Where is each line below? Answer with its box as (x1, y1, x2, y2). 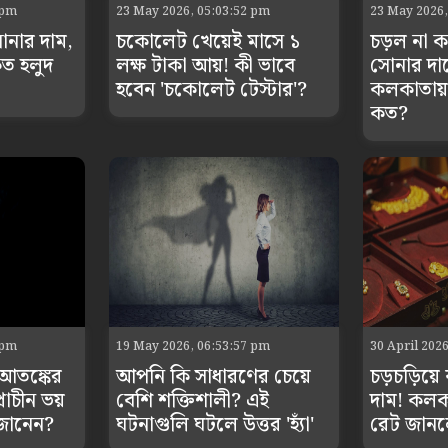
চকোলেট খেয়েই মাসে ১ (116, 25, 301, 58)
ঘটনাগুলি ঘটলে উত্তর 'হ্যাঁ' (116, 408, 315, 441)
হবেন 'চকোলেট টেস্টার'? (116, 73, 308, 106)
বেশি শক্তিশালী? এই (116, 384, 270, 417)
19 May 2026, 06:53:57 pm (116, 336, 271, 356)
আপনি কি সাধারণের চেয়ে (116, 360, 312, 393)
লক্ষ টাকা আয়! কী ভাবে (116, 49, 296, 82)
